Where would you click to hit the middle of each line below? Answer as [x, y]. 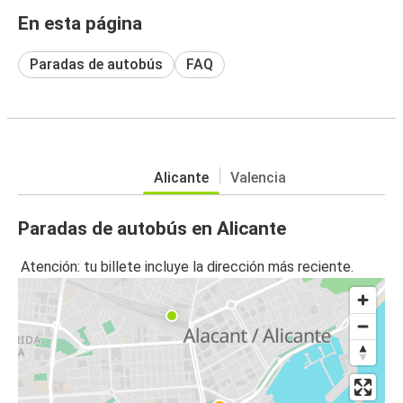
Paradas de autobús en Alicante [152, 228]
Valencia [258, 177]
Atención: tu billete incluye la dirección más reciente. [187, 267]
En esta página [80, 23]
